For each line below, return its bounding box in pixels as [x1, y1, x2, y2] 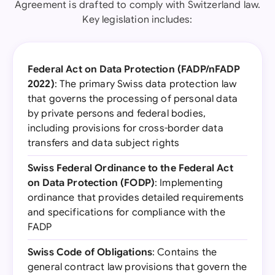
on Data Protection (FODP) [28, 177, 155, 189]
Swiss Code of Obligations [28, 246, 152, 258]
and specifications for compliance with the [28, 206, 225, 219]
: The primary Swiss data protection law [54, 78, 237, 90]
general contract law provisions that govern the [28, 261, 247, 273]
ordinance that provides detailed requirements [28, 192, 244, 204]
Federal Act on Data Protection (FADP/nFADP [28, 63, 240, 76]
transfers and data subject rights [28, 137, 180, 149]
